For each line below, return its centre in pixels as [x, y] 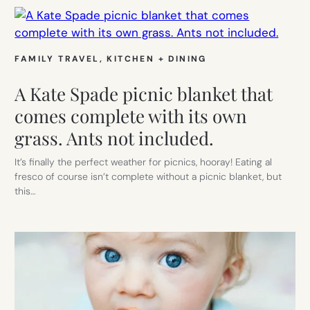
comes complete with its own [131, 116]
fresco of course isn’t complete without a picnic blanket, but [148, 176]
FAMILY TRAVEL [57, 58]
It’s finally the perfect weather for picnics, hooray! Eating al [144, 162]
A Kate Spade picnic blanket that [144, 93]
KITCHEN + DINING [157, 58]
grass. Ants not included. [115, 138]
